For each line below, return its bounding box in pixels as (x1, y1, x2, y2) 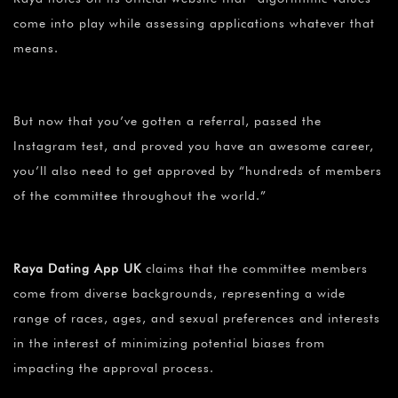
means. (13, 40, 59, 55)
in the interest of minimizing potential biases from (13, 335, 325, 350)
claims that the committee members (141, 260, 368, 275)
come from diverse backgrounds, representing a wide (13, 285, 346, 300)
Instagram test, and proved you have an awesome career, (13, 138, 374, 153)
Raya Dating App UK (13, 260, 141, 275)
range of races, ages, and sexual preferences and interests (13, 310, 380, 325)
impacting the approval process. (13, 360, 214, 375)
